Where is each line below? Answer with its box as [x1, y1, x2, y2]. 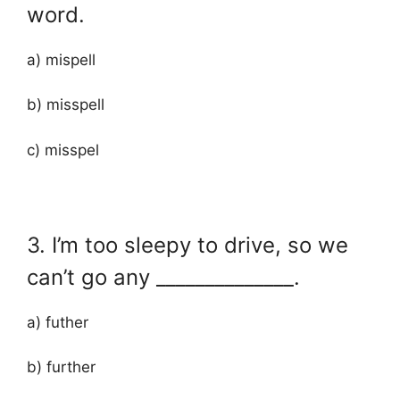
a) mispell [27, 50, 96, 69]
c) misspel [27, 140, 99, 159]
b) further [27, 358, 96, 377]
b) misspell [27, 96, 104, 114]
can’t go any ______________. [27, 263, 300, 290]
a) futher [27, 312, 88, 331]
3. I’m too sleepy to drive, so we [27, 231, 348, 258]
